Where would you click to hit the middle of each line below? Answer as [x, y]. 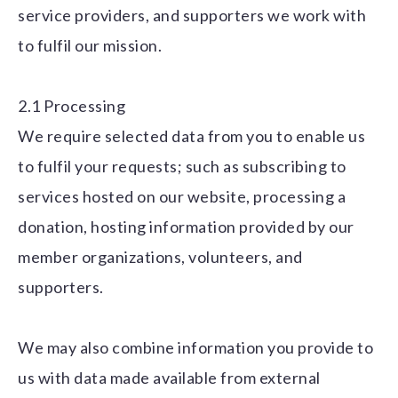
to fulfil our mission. [90, 46]
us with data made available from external [169, 378]
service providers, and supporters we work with [192, 16]
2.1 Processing [72, 106]
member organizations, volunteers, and [160, 257]
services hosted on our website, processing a [182, 197]
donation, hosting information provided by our [186, 227]
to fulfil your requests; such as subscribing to [182, 167]
